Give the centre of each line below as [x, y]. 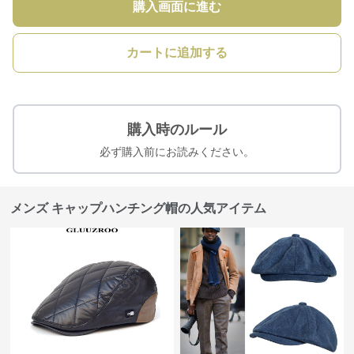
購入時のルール [177, 130]
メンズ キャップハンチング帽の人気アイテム [139, 208]
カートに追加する [177, 53]
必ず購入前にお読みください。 [177, 152]
